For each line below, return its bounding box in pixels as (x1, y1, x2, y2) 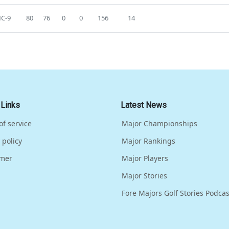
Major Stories (122, 170, 167, 180)
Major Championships (122, 118, 197, 128)
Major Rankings (122, 135, 175, 146)
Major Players (122, 153, 168, 163)
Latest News (121, 100, 167, 110)
